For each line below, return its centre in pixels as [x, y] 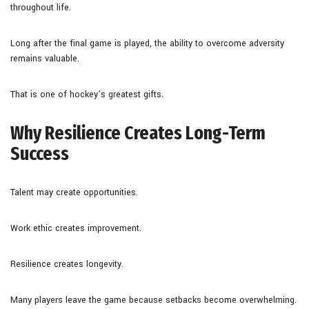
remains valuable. [45, 58]
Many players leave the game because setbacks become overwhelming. [153, 300]
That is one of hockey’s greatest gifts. [87, 94]
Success [40, 153]
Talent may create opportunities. [74, 192]
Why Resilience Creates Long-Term [138, 132]
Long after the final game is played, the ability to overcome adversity [147, 43]
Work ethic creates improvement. [76, 228]
